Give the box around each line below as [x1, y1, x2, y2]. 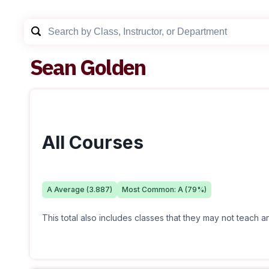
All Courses [42, 131, 144, 153]
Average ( [52, 185, 89, 194]
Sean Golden [30, 53, 146, 81]
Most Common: [122, 185, 178, 194]
